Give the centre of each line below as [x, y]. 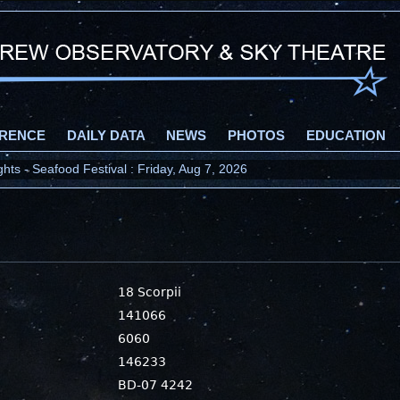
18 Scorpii [150, 292]
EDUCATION [346, 136]
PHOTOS [256, 136]
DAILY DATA [106, 136]
